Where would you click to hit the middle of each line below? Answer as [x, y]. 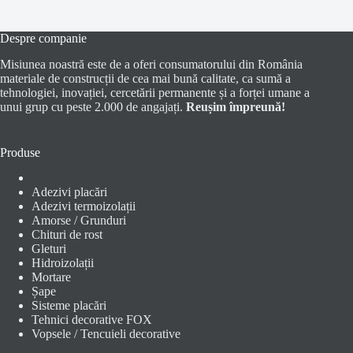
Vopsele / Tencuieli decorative [106, 334]
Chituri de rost [67, 235]
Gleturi [49, 249]
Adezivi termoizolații [84, 206]
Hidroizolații [63, 263]
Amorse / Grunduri [79, 221]
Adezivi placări [69, 192]
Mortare [51, 277]
